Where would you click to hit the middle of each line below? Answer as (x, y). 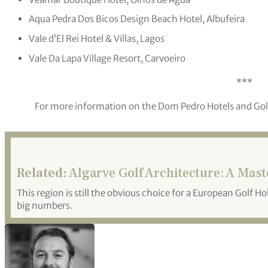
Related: (42, 173)
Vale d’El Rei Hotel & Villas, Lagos (97, 38)
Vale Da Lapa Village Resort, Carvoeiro (107, 58)
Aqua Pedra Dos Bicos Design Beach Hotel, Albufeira (137, 19)
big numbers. (45, 206)
